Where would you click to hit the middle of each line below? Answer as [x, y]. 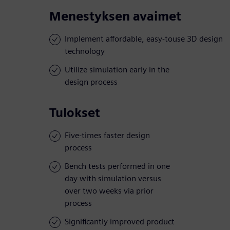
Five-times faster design [107, 136]
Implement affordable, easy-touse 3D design [144, 39]
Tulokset [75, 113]
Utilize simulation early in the [117, 70]
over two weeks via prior [109, 191]
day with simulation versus [113, 179]
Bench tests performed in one [117, 166]
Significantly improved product [120, 222]
